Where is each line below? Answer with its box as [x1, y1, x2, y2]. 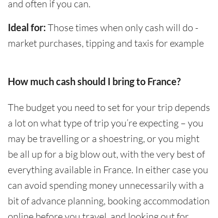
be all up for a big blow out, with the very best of [8, 148, 205, 161]
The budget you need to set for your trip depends [8, 101, 210, 114]
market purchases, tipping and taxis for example [8, 37, 204, 50]
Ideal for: [8, 21, 46, 34]
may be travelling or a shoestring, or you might [8, 132, 200, 145]
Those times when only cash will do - [46, 21, 199, 34]
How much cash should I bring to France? [8, 75, 181, 88]
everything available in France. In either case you [8, 163, 208, 176]
